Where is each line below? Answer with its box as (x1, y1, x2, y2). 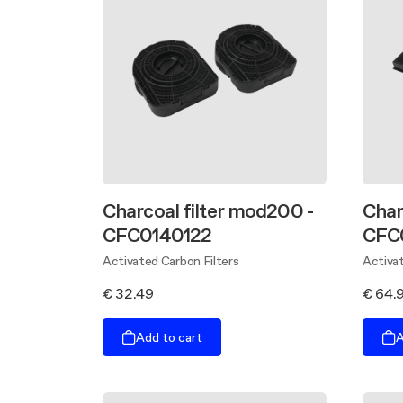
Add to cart (136, 327, 202, 346)
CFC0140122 (103, 221, 212, 249)
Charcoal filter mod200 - (103, 197, 313, 225)
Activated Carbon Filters (103, 252, 239, 271)
